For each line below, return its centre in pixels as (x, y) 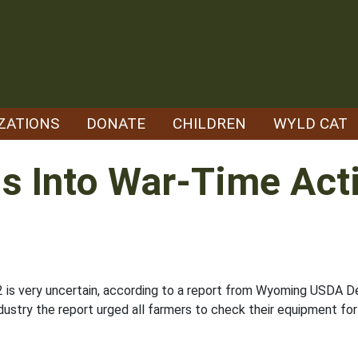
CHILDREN (209, 123)
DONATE (116, 123)
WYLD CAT (310, 123)
